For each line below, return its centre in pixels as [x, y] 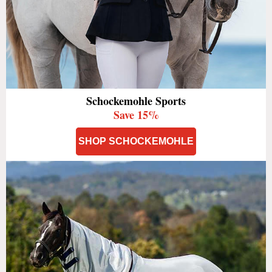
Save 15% [136, 115]
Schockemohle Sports [136, 101]
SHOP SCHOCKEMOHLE [136, 141]
